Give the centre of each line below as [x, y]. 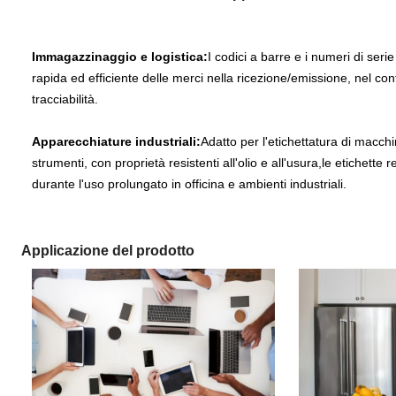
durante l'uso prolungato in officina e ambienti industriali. [189, 184]
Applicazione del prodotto [108, 251]
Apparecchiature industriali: [116, 141]
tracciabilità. [65, 99]
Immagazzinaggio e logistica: [120, 57]
